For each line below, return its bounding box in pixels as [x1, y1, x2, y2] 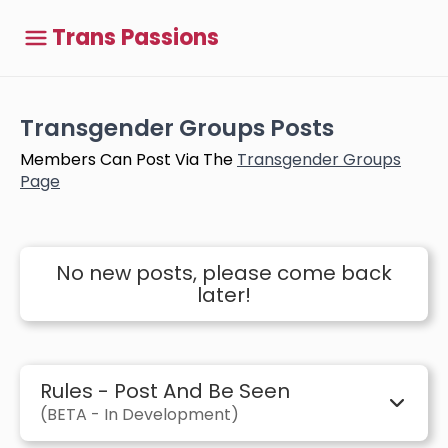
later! [197, 281, 251, 309]
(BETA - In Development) [40, 403, 239, 426]
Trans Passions [52, 22, 219, 53]
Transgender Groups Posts [20, 112, 334, 144]
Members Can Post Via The [20, 148, 237, 171]
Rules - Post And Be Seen [40, 377, 290, 405]
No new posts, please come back [56, 259, 392, 287]
